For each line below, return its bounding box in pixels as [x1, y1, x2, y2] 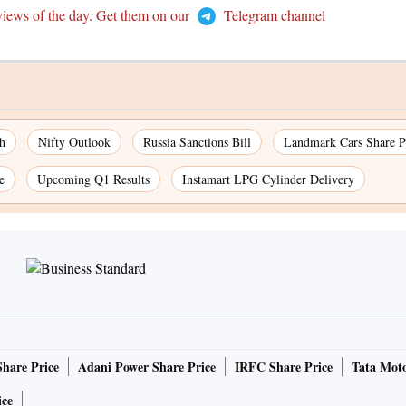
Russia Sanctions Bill [143, 133, 251, 151]
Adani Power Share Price [78, 357, 216, 377]
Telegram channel [219, 5, 325, 25]
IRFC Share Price [235, 357, 333, 377]
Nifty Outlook [38, 133, 111, 151]
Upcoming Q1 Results [37, 170, 150, 188]
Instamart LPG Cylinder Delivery [182, 170, 354, 188]
